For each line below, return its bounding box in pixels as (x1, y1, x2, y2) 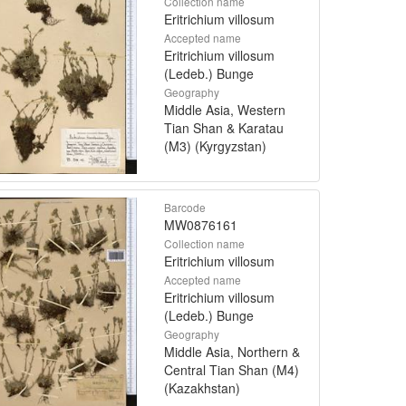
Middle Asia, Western (164, 100, 285, 119)
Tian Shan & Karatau (164, 118, 284, 137)
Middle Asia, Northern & (164, 342, 300, 361)
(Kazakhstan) (164, 378, 240, 397)
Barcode (164, 198, 206, 215)
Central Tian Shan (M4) (164, 360, 299, 379)
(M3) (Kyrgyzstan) (164, 136, 266, 155)
